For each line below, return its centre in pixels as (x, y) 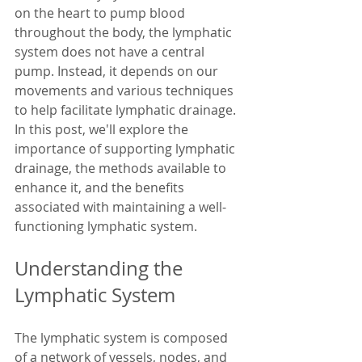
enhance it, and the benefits (101, 187)
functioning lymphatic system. (106, 226)
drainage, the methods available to (122, 168)
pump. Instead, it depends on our (118, 71)
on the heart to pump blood (101, 13)
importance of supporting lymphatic (126, 149)
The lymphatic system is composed (123, 338)
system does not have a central (111, 52)
